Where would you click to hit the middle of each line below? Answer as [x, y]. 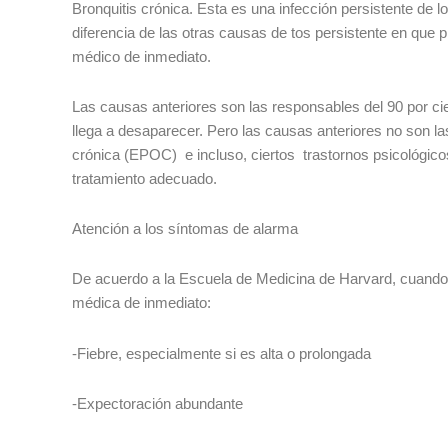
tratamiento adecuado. [144, 178]
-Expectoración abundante [157, 403]
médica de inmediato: [141, 303]
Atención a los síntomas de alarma [185, 228]
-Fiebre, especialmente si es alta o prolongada [221, 353]
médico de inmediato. [141, 56]
